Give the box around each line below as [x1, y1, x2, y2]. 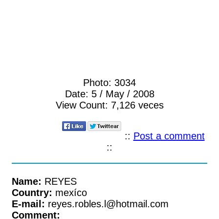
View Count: [55, 100, 108, 110]
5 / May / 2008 [91, 88, 154, 99]
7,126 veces [108, 100, 164, 110]
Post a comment [133, 131, 205, 141]
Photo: [83, 77, 114, 88]
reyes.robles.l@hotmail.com [45, 198, 169, 209]
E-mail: [12, 198, 45, 209]
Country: [12, 187, 52, 198]
